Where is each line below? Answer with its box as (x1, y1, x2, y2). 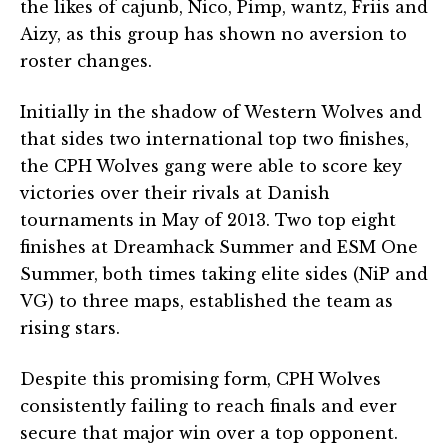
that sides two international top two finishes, (20, 128, 409, 149)
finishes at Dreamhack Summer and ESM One (20, 236, 418, 257)
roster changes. (20, 50, 152, 71)
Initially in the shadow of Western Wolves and (20, 101, 422, 122)
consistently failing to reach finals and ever (20, 395, 397, 416)
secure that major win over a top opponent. (20, 422, 398, 443)
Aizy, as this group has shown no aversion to (20, 23, 407, 44)
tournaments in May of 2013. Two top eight (20, 209, 396, 230)
